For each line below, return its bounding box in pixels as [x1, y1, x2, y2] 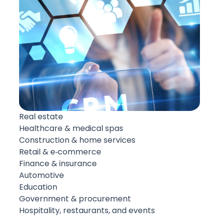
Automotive [19, 169, 64, 181]
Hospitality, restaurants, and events [19, 204, 155, 216]
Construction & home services [19, 134, 135, 146]
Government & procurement [19, 193, 131, 204]
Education [19, 181, 57, 193]
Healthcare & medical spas [19, 122, 123, 134]
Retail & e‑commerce [19, 146, 101, 157]
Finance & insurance [19, 157, 97, 169]
